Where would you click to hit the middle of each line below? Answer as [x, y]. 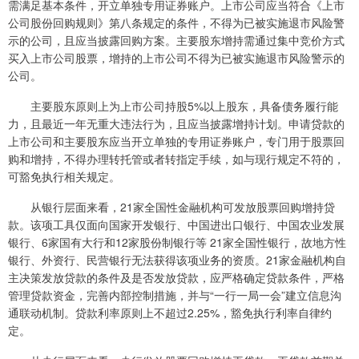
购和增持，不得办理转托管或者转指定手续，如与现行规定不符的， [176, 159]
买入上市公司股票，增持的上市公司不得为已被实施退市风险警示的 [176, 58]
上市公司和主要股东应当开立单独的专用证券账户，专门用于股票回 [176, 141]
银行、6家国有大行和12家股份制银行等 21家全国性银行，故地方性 [177, 242]
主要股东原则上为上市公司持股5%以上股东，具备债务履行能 [173, 106]
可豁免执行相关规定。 [64, 176]
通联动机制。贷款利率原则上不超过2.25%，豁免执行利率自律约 [170, 313]
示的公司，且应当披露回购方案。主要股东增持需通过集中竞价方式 [176, 40]
